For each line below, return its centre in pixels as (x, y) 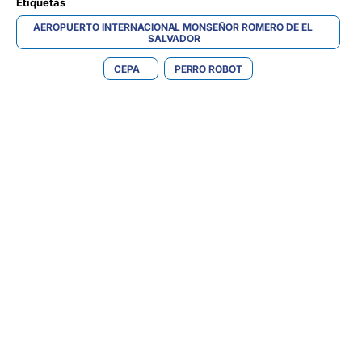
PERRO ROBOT (208, 69)
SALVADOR (174, 38)
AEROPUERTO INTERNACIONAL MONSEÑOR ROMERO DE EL (173, 27)
